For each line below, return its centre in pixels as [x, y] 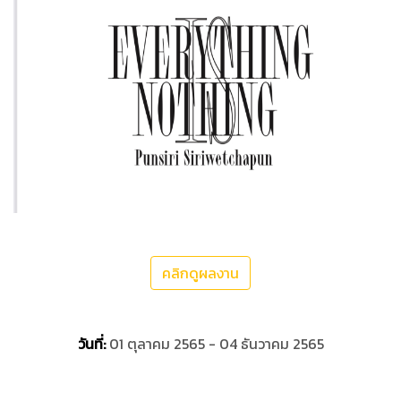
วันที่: [93, 344]
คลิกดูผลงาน [200, 273]
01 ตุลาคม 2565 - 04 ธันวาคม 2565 [216, 344]
